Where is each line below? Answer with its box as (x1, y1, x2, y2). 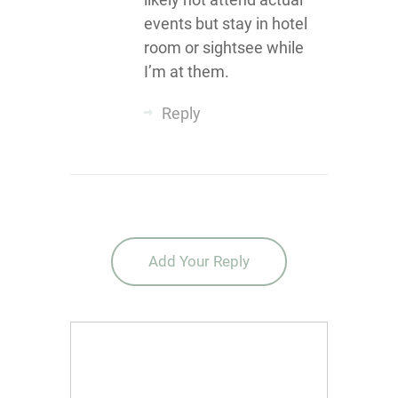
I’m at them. (143, 62, 229, 81)
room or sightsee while (143, 38, 304, 57)
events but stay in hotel (143, 14, 307, 33)
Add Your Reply (148, 252, 250, 270)
